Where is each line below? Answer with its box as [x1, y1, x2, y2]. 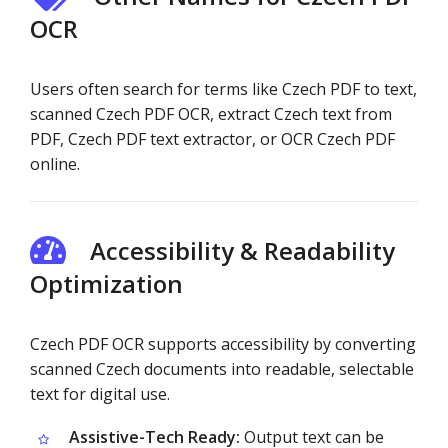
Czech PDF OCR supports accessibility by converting [30, 333, 416, 355]
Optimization [30, 267, 183, 300]
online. [30, 153, 80, 175]
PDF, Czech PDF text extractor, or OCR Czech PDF [30, 128, 395, 150]
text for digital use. [30, 383, 170, 405]
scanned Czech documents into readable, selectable [30, 358, 414, 380]
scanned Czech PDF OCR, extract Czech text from [30, 103, 392, 125]
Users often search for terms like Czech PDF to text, [30, 78, 417, 100]
